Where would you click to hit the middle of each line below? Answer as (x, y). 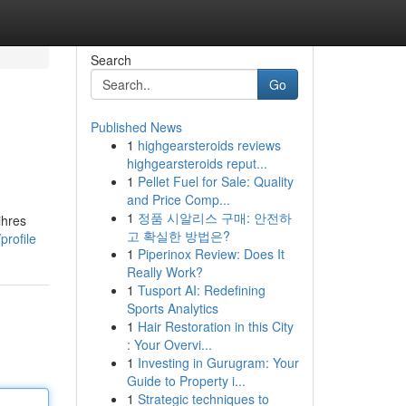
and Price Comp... (178, 199)
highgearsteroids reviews (209, 145)
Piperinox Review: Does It (211, 254)
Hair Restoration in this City (215, 326)
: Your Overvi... (169, 344)
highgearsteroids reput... (197, 163)
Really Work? (164, 272)
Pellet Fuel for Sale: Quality (215, 181)
